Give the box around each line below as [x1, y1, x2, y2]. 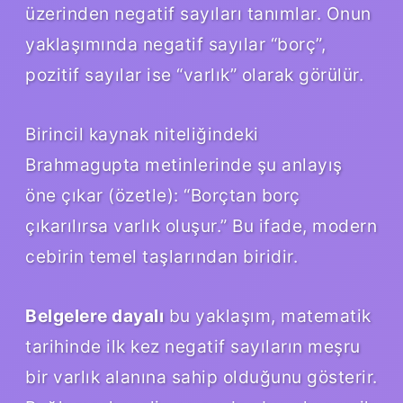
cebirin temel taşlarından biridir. [25, 246, 298, 268]
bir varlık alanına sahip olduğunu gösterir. [25, 366, 378, 389]
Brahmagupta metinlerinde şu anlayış [25, 154, 343, 176]
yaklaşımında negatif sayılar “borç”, [25, 33, 326, 56]
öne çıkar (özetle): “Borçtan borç [25, 184, 300, 207]
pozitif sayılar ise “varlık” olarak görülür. [25, 64, 363, 86]
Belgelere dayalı [25, 305, 164, 327]
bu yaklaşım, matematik [164, 305, 372, 327]
